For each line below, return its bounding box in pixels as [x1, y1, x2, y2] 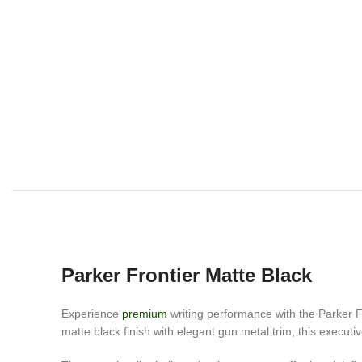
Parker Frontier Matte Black [61, 264, 312, 286]
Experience [61, 307, 122, 320]
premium [122, 307, 167, 320]
